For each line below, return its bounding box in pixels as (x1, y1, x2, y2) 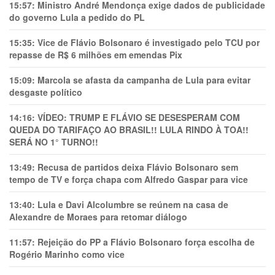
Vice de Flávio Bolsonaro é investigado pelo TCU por (37, 36, 260, 49)
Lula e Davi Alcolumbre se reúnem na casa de (37, 198, 228, 211)
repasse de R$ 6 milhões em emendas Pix (9, 48, 182, 61)
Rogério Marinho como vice (9, 248, 125, 261)
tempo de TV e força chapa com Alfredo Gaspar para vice (9, 173, 248, 186)
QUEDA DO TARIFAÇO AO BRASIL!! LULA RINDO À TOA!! (9, 123, 249, 136)
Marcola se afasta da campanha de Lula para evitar (37, 74, 250, 87)
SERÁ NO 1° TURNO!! (9, 136, 98, 149)
